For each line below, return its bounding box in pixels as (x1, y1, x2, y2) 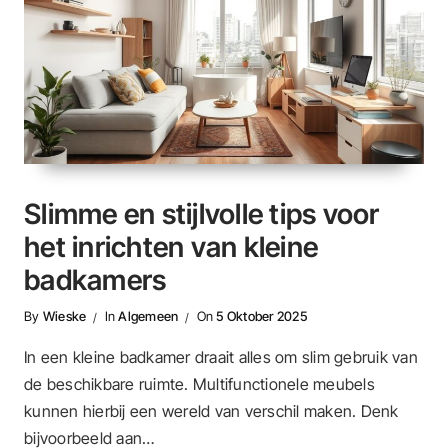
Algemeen (118, 308, 179, 325)
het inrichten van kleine (24, 230, 318, 265)
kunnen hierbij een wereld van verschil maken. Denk (24, 400, 399, 421)
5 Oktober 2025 (216, 308, 307, 325)
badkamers (24, 263, 167, 298)
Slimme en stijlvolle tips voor (24, 197, 380, 232)
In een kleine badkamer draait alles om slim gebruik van (24, 346, 418, 367)
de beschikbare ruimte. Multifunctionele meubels (24, 373, 375, 394)
